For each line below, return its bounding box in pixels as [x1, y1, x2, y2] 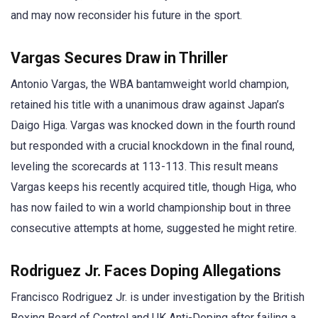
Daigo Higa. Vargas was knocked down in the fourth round [11, 118, 295, 132]
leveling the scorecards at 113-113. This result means [11, 159, 278, 173]
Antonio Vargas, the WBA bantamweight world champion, [11, 77, 289, 91]
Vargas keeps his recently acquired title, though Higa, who [11, 180, 297, 194]
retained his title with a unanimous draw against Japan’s [11, 97, 285, 111]
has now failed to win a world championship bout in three [11, 200, 291, 214]
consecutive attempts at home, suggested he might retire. [11, 221, 297, 235]
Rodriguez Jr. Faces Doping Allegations [11, 262, 281, 280]
